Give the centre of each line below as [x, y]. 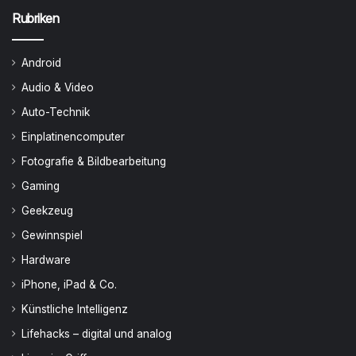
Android [41, 63]
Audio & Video [58, 87]
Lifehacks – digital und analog [97, 334]
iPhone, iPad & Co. [69, 284]
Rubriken [35, 18]
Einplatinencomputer [73, 137]
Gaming [41, 186]
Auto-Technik [56, 112]
